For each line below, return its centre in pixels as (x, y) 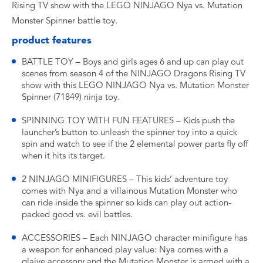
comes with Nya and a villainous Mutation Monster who (129, 191)
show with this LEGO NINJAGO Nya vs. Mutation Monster (135, 85)
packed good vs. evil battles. (77, 214)
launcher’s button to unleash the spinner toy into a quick (129, 132)
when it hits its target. (63, 156)
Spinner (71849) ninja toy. (71, 97)
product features (52, 40)
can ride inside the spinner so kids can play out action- (127, 203)
